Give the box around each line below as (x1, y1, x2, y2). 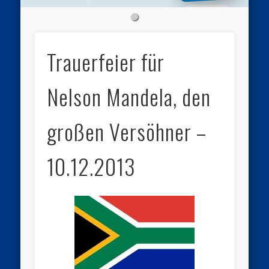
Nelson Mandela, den (47, 80, 211, 113)
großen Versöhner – (47, 115, 207, 148)
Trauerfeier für (47, 46, 165, 78)
